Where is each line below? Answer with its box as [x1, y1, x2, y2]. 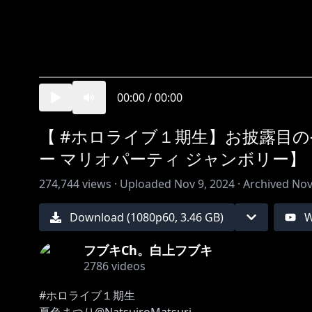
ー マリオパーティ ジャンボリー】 [39, 147, 306, 170]
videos [109, 258, 146, 274]
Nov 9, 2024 [174, 176, 235, 192]
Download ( [70, 210, 130, 225]
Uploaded [120, 176, 171, 192]
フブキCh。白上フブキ [84, 242, 212, 258]
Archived [243, 176, 289, 192]
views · [79, 176, 117, 192]
